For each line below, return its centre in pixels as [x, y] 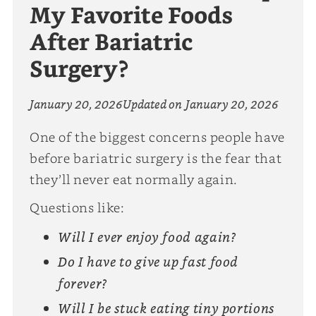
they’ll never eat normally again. [134, 179]
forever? [83, 284]
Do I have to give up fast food [148, 262]
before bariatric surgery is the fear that [156, 158]
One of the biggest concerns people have [157, 136]
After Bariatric [111, 44]
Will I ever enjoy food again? [147, 238]
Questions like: [77, 207]
